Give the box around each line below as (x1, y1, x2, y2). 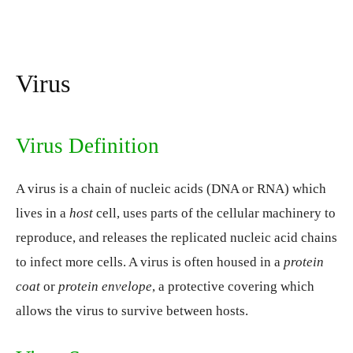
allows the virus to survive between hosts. (16, 303, 248, 318)
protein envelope (58, 279, 152, 294)
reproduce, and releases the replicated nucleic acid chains (16, 230, 337, 245)
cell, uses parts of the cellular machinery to (93, 206, 336, 221)
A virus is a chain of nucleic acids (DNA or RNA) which (16, 181, 326, 196)
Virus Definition (16, 134, 159, 158)
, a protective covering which (152, 279, 314, 294)
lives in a (16, 206, 69, 221)
